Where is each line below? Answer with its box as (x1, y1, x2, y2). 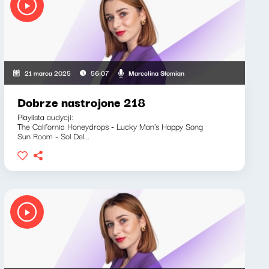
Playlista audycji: (17, 110, 73, 123)
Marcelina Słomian (128, 67, 184, 78)
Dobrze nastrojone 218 (17, 92, 145, 111)
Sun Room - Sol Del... (17, 129, 89, 142)
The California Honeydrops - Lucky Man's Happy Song (17, 119, 203, 133)
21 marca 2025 (24, 67, 71, 78)
